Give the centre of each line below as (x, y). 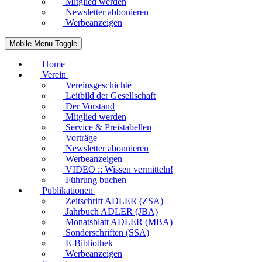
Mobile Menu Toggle (43, 43)
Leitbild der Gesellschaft (111, 95)
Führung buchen (96, 180)
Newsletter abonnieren (107, 148)
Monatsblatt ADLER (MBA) (119, 222)
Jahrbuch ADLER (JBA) (112, 211)
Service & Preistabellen (108, 127)
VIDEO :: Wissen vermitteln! (119, 169)
